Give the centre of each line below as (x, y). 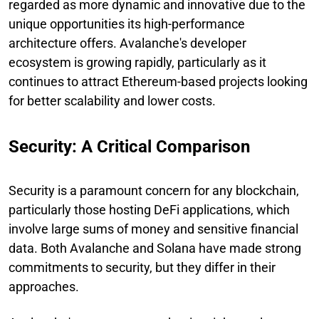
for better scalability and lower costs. (112, 100)
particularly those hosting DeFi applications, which (149, 209)
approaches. (44, 286)
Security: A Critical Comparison (129, 146)
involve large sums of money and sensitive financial (153, 229)
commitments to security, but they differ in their (142, 267)
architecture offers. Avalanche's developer (127, 43)
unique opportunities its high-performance (127, 23)
